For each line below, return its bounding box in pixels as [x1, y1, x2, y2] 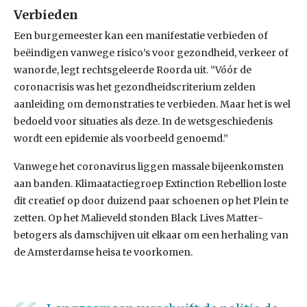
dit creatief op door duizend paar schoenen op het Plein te [14, 195, 288, 207]
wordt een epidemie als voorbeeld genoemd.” [14, 132, 228, 145]
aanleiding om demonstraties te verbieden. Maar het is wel [14, 98, 291, 110]
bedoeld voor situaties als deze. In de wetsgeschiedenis [14, 115, 273, 127]
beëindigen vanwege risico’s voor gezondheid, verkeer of [14, 47, 288, 59]
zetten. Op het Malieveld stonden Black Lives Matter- [14, 212, 263, 224]
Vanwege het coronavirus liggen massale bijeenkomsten [14, 160, 284, 173]
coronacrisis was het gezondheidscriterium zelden [14, 81, 256, 93]
